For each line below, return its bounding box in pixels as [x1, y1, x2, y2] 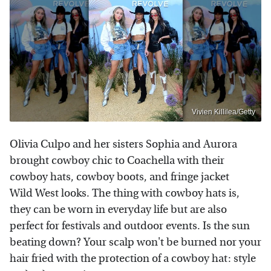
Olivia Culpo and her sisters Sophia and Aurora [10, 138, 237, 151]
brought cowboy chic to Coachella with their [10, 154, 224, 168]
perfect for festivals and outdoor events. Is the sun [10, 220, 250, 233]
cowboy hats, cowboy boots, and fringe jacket [10, 171, 229, 184]
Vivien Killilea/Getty [192, 108, 255, 117]
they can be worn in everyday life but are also [10, 203, 227, 217]
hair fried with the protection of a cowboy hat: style [10, 252, 256, 266]
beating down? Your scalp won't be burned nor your [10, 236, 261, 249]
